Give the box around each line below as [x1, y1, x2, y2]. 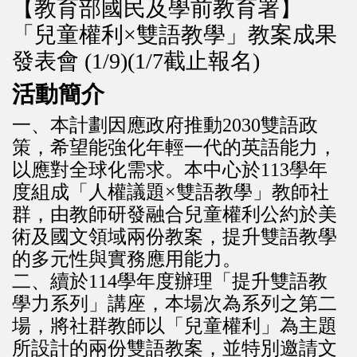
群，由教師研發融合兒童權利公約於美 [12, 204, 338, 225]
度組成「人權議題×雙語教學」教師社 [12, 182, 330, 202]
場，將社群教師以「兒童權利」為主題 [12, 316, 338, 336]
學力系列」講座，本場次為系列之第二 [12, 293, 338, 314]
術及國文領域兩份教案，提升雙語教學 [12, 226, 338, 247]
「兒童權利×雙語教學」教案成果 [12, 22, 338, 47]
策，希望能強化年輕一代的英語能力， [12, 137, 338, 158]
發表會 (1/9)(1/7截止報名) [12, 49, 261, 73]
